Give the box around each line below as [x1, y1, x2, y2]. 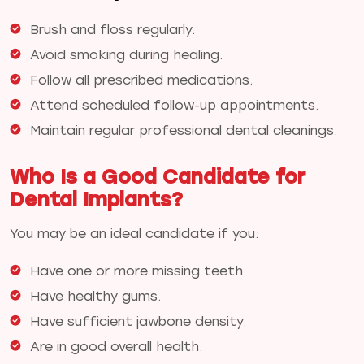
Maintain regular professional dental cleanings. [30, 122, 337, 138]
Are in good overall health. [30, 338, 202, 354]
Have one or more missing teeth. [30, 262, 246, 279]
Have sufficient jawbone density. [30, 313, 246, 329]
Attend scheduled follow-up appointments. [30, 97, 318, 113]
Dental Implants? [10, 187, 183, 211]
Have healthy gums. [30, 288, 161, 304]
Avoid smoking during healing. [30, 46, 223, 63]
